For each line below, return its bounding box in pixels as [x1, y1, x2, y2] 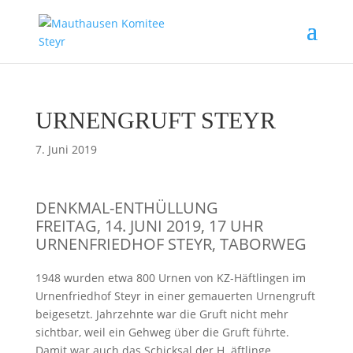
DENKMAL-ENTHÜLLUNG [35, 197, 218, 218]
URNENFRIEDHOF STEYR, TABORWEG [35, 233, 307, 255]
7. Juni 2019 [35, 142, 97, 157]
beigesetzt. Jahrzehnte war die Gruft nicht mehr [35, 307, 288, 321]
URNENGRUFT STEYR [35, 107, 276, 133]
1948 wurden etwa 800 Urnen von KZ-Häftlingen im [35, 270, 306, 285]
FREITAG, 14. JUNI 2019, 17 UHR [35, 215, 263, 236]
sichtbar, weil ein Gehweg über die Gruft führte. [35, 325, 289, 340]
